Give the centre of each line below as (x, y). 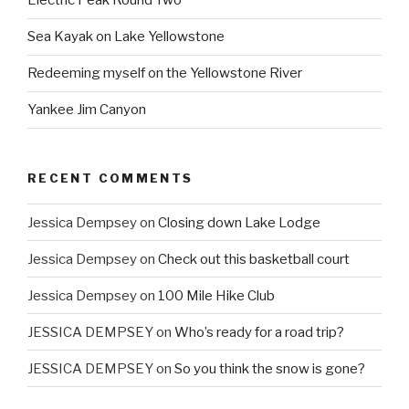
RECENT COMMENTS (110, 178)
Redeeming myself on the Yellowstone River (165, 73)
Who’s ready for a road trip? (259, 332)
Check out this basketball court (254, 259)
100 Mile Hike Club (216, 295)
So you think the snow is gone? (270, 368)
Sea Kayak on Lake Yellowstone (126, 37)
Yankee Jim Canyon (87, 110)
